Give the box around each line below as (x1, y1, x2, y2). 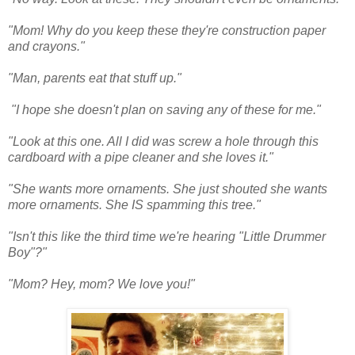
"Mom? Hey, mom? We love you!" (8, 277, 195, 291)
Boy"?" (8, 245, 47, 259)
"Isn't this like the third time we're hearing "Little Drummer (8, 229, 326, 243)
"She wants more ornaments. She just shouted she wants (8, 181, 327, 196)
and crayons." (8, 39, 85, 53)
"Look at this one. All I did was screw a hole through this (8, 134, 319, 148)
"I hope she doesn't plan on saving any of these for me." (8, 102, 321, 116)
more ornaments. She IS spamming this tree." (8, 197, 261, 212)
